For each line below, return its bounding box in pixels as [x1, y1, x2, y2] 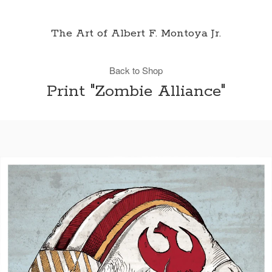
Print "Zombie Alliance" [47, 81, 225, 102]
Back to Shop [109, 64, 163, 76]
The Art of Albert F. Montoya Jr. [51, 27, 221, 40]
